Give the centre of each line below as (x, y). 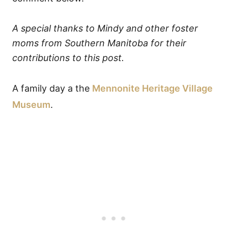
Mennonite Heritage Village (152, 89)
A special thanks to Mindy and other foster (105, 28)
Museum (31, 105)
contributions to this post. (69, 58)
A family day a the (52, 89)
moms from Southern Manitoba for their (99, 43)
